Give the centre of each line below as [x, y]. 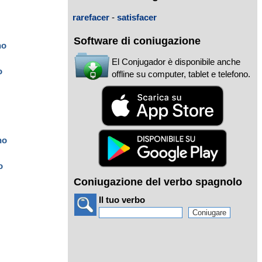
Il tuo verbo [122, 200]
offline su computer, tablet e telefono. [181, 74]
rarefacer [91, 17]
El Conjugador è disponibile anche [176, 62]
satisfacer [137, 17]
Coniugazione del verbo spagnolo [158, 182]
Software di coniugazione [137, 41]
